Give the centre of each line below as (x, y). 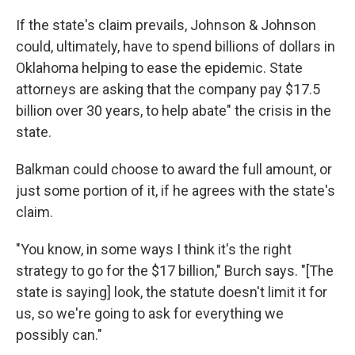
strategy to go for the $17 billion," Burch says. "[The (175, 271)
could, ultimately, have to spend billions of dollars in (176, 46)
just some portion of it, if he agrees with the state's (176, 191)
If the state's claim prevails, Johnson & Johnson (166, 25)
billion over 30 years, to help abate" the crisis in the (174, 111)
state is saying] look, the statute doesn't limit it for (172, 292)
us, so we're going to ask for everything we (150, 313)
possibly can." (59, 335)
